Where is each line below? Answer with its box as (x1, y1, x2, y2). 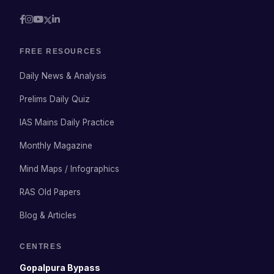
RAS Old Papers (20, 187, 81, 197)
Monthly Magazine (20, 140, 93, 150)
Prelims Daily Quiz (20, 94, 91, 104)
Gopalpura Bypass (20, 262, 101, 273)
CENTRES (20, 242, 62, 251)
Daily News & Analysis (20, 70, 107, 81)
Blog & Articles (20, 210, 77, 220)
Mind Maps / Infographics (20, 163, 120, 174)
